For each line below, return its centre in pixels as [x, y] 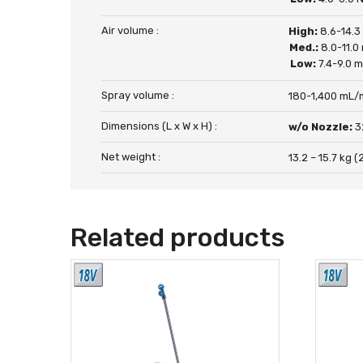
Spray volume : [138, 95]
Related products [178, 237]
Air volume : [130, 30]
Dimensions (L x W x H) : [159, 126]
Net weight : [131, 157]
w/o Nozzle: [322, 127]
